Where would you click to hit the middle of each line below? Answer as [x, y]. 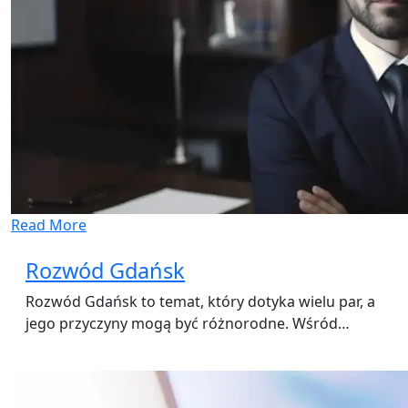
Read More [49, 225]
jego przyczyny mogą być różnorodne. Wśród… [188, 324]
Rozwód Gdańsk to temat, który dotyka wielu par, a [200, 302]
